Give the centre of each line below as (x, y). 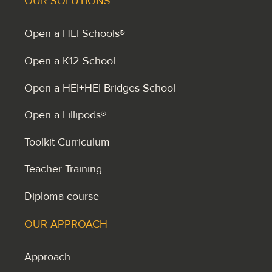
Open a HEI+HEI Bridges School (100, 88)
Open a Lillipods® (65, 115)
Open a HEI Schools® (75, 34)
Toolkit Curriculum (67, 142)
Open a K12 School (70, 60)
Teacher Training (63, 169)
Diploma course (62, 196)
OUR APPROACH (66, 224)
